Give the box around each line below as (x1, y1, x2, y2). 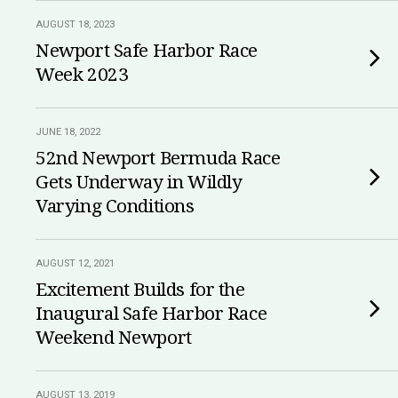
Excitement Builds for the (36, 279, 245, 300)
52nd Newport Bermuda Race (36, 147, 281, 169)
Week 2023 (36, 64, 129, 85)
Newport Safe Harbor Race (36, 40, 259, 61)
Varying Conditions (36, 195, 195, 217)
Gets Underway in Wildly (36, 171, 243, 193)
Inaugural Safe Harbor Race (36, 303, 267, 324)
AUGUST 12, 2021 (36, 258, 115, 269)
